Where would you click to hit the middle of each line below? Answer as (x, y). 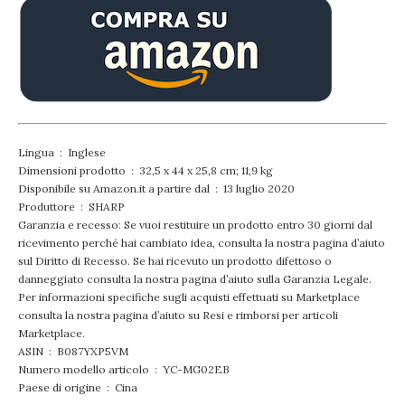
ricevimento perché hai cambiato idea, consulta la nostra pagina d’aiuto (202, 243)
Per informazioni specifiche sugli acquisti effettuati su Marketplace (189, 297)
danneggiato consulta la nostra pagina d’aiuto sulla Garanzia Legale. (195, 279)
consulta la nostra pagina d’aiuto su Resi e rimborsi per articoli (178, 315)
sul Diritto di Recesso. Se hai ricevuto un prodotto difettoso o (175, 261)
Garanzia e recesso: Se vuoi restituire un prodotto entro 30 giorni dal (195, 225)
